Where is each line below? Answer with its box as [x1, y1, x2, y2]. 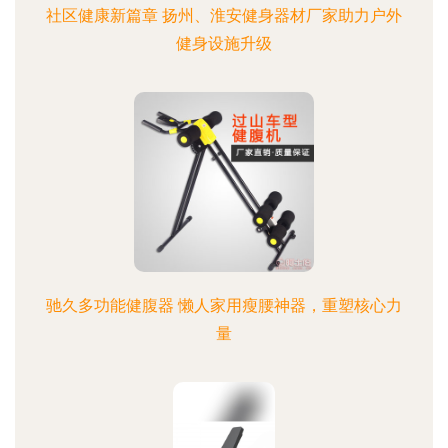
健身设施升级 [176, 34, 272, 53]
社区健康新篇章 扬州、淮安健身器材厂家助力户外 [46, 6, 402, 25]
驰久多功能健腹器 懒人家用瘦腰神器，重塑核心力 [46, 296, 402, 315]
